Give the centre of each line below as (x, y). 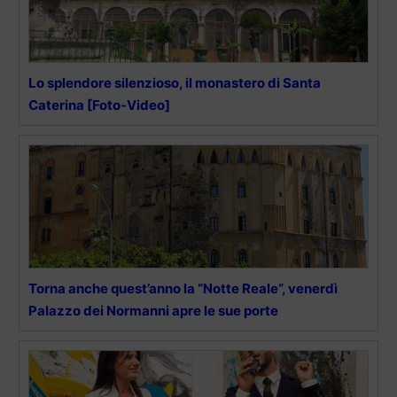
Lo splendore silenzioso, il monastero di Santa (175, 83)
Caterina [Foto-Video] (99, 105)
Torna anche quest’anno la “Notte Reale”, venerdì (183, 289)
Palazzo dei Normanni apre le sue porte (153, 311)
